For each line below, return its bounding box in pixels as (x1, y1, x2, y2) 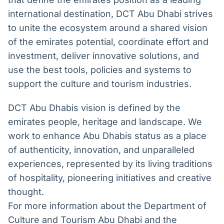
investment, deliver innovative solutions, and (8, 50, 199, 61)
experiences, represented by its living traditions (8, 158, 212, 169)
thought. (8, 186, 44, 197)
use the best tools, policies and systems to (8, 64, 191, 75)
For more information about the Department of (8, 200, 206, 211)
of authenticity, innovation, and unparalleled (8, 144, 194, 155)
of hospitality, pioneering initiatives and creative (8, 172, 211, 183)
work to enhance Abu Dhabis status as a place (8, 130, 206, 141)
